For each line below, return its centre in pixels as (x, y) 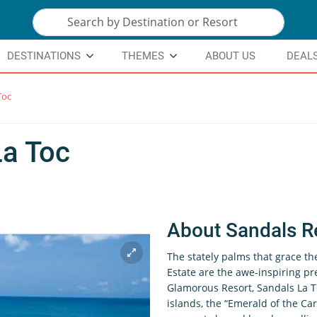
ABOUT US (230, 56)
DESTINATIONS (44, 56)
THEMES (143, 56)
